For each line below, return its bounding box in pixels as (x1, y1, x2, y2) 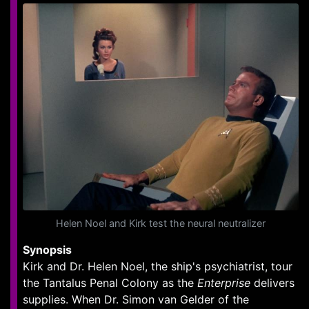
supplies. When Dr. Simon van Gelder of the (23, 292, 249, 306)
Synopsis (23, 243, 72, 257)
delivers (250, 276, 295, 290)
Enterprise (197, 276, 250, 290)
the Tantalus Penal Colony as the (23, 276, 197, 290)
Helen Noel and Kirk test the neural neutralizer (56, 217, 266, 229)
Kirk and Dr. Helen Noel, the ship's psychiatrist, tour (23, 259, 292, 273)
